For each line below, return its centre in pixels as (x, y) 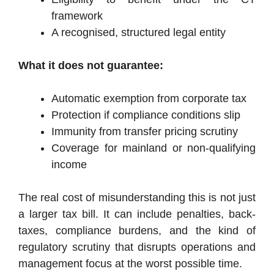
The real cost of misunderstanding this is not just (137, 198)
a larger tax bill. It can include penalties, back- (137, 214)
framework (77, 16)
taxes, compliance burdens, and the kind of (137, 231)
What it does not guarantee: (91, 66)
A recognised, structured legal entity (139, 33)
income (69, 165)
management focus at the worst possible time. (130, 264)
